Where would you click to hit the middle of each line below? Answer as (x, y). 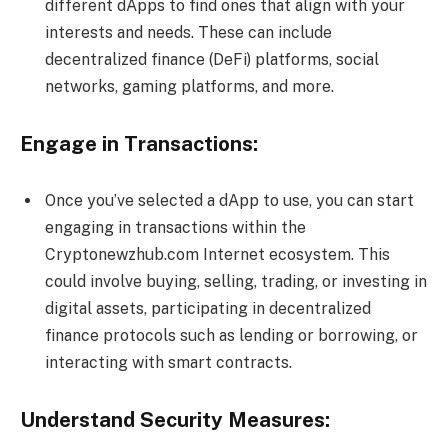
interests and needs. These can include (188, 33)
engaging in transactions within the (175, 228)
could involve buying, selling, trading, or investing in (236, 282)
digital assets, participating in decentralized (208, 309)
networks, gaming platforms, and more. (189, 87)
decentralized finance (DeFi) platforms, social (212, 60)
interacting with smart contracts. (168, 363)
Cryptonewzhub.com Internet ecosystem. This (217, 255)
